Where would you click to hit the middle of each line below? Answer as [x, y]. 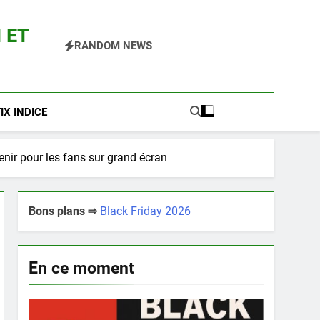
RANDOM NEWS [113, 46]
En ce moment [82, 268]
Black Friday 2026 [146, 211]
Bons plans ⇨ [63, 211]
